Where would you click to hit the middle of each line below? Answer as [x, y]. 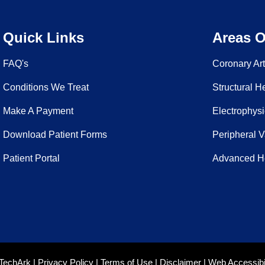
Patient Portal [32, 159]
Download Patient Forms [55, 135]
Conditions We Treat [46, 88]
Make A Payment [38, 111]
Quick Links [44, 38]
